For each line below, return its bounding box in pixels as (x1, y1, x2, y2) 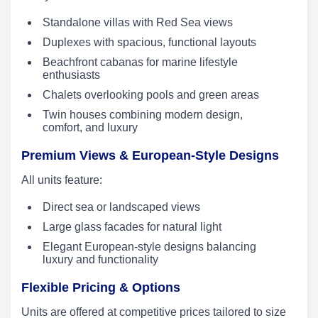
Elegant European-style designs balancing (43, 241, 256, 253)
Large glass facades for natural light (43, 221, 221, 234)
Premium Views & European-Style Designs (21, 148, 279, 163)
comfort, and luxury (43, 121, 138, 134)
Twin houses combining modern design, (43, 109, 243, 121)
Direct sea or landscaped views (43, 201, 200, 214)
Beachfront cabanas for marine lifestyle (43, 56, 238, 69)
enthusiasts (43, 69, 100, 82)
